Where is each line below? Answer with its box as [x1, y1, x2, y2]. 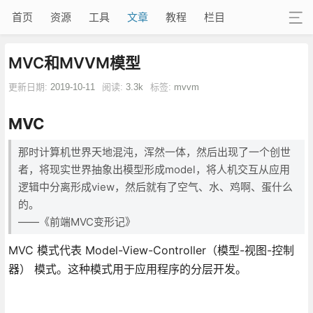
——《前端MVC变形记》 [17, 214, 136, 228]
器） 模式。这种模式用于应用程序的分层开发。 [8, 261, 247, 276]
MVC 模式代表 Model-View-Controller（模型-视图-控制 [8, 242, 294, 257]
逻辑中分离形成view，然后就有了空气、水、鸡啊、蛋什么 [17, 180, 293, 194]
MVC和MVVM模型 [8, 53, 140, 72]
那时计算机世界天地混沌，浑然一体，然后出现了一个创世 [17, 145, 291, 159]
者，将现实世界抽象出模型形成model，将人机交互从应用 [17, 162, 290, 176]
